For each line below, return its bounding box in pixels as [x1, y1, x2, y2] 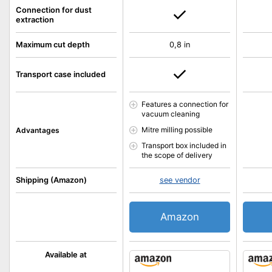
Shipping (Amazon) [16, 175, 87, 185]
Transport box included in [141, 141, 226, 150]
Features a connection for [141, 100, 228, 109]
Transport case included [16, 70, 106, 79]
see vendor [159, 175, 200, 185]
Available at [45, 250, 87, 259]
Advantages [16, 125, 59, 135]
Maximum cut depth [16, 40, 90, 49]
